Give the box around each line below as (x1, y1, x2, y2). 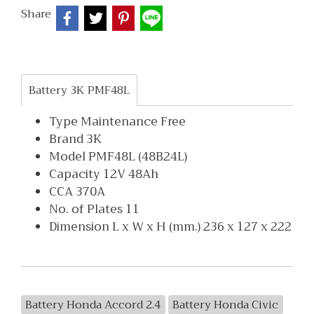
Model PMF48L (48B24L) (49, 146, 187, 167)
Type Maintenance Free (49, 111, 186, 132)
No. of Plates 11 (49, 199, 139, 219)
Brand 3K (49, 129, 102, 149)
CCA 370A (49, 182, 105, 202)
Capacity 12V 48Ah (49, 164, 158, 184)
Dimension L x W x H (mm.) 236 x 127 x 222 (49, 217, 292, 237)
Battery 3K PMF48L (29, 81, 130, 100)
